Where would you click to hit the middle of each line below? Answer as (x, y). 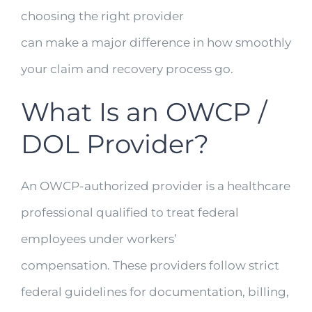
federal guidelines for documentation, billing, (155, 292)
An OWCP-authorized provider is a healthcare (156, 186)
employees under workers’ (99, 239)
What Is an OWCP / (144, 111)
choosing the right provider (102, 16)
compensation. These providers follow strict (150, 266)
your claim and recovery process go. (127, 69)
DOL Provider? (115, 143)
